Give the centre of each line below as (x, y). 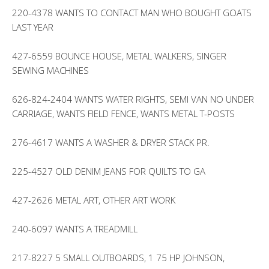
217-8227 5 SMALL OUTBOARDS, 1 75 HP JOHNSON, (118, 258)
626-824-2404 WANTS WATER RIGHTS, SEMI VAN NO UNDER (133, 99)
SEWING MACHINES (50, 70)
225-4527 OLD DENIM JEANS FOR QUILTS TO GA (109, 171)
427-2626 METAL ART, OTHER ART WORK (94, 200)
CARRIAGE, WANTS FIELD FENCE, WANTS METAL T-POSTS (123, 113)
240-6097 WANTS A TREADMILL (75, 229)
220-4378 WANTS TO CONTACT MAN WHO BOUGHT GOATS (132, 13)
